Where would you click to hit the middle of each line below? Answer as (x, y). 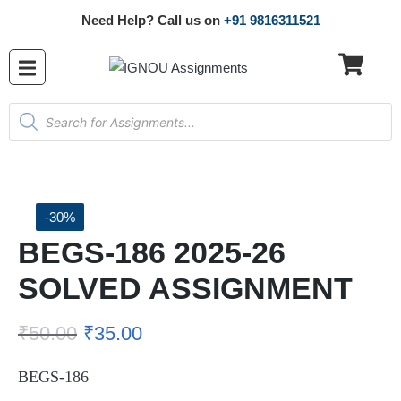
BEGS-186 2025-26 (152, 252)
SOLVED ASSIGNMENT (185, 288)
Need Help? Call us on (152, 20)
